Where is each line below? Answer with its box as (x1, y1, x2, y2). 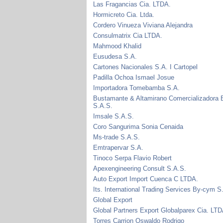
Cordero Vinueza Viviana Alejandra (93, 21, 193, 29)
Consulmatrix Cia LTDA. (93, 31, 163, 39)
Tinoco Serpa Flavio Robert (93, 154, 172, 162)
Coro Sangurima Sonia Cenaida (93, 122, 184, 130)
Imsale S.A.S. (93, 112, 134, 120)
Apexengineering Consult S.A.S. (93, 164, 187, 172)
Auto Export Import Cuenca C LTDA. (93, 175, 199, 183)
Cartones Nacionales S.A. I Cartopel (93, 63, 198, 71)
